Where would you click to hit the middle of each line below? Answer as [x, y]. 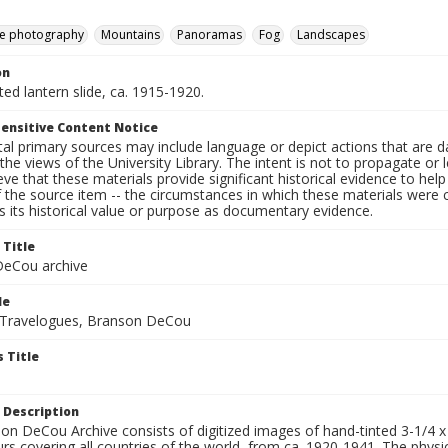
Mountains [130, 34]
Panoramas [209, 34]
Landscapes [331, 34]
